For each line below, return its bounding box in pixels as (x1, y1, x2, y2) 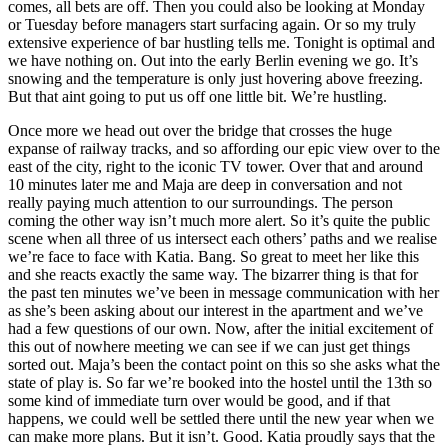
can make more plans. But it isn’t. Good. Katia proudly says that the (8, 427, 435, 445)
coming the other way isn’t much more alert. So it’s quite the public (8, 211, 430, 229)
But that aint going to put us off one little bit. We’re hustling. (8, 87, 387, 105)
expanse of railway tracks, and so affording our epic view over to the (8, 139, 440, 157)
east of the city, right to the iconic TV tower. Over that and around (8, 157, 423, 175)
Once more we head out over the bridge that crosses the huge (8, 121, 392, 139)
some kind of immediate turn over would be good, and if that (8, 391, 390, 409)
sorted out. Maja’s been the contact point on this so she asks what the (8, 355, 440, 373)
